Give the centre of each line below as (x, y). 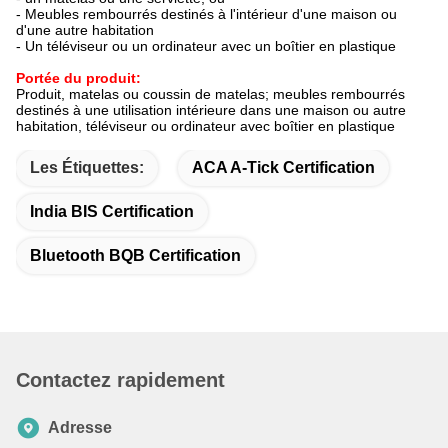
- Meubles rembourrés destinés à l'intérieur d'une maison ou (206, 14)
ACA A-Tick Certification (283, 168)
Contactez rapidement (120, 380)
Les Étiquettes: (87, 168)
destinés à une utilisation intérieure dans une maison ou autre (211, 110)
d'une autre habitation (85, 30)
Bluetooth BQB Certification (135, 256)
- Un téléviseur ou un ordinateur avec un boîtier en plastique (206, 46)
